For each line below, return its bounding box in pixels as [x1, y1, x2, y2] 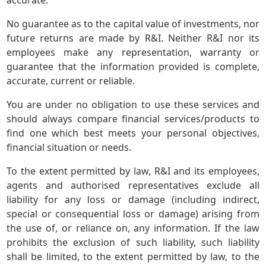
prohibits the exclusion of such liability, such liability [7, 236, 259, 249]
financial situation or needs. [7, 141, 132, 154]
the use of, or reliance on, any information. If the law [7, 221, 259, 235]
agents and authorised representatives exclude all [7, 179, 259, 192]
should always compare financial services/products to [7, 112, 259, 126]
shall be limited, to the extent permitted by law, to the [7, 250, 259, 264]
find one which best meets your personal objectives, [7, 126, 259, 140]
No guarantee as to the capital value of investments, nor [7, 17, 259, 31]
